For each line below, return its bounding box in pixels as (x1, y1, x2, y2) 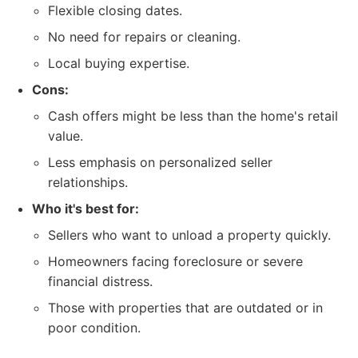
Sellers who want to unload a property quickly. (48, 227, 331, 243)
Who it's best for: (32, 201, 139, 217)
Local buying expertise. (48, 55, 189, 71)
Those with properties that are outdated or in (48, 300, 323, 316)
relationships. (48, 174, 128, 190)
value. (48, 128, 83, 144)
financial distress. (48, 273, 153, 289)
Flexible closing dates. (48, 2, 182, 18)
